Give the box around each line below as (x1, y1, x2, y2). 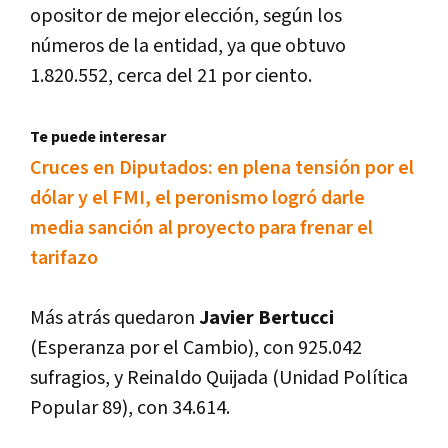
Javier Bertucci (199, 305, 334, 332)
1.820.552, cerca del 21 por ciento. (30, 63, 312, 90)
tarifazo (30, 245, 98, 272)
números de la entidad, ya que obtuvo (30, 33, 346, 60)
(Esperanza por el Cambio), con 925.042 (30, 335, 362, 362)
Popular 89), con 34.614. (30, 395, 230, 422)
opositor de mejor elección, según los (30, 3, 342, 30)
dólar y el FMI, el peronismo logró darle (30, 185, 365, 212)
